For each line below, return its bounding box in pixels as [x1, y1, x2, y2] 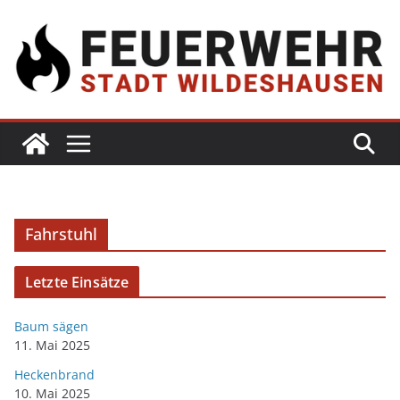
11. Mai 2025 [14, 336, 90, 354]
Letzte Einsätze [25, 271, 129, 292]
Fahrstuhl [25, 222, 97, 245]
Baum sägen [14, 317, 88, 335]
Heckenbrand [14, 365, 95, 383]
